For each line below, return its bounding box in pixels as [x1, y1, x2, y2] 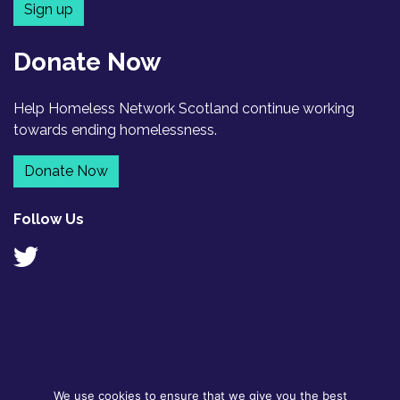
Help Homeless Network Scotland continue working [13, 100, 354, 117]
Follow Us [13, 211, 84, 228]
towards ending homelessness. [13, 121, 217, 138]
